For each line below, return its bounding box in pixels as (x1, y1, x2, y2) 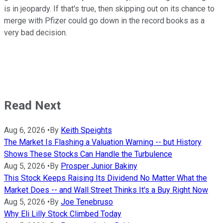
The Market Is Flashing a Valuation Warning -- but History (4, 137, 202, 147)
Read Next (4, 99, 61, 113)
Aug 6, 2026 (4, 125, 45, 135)
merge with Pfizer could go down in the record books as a (4, 16, 205, 26)
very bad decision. (4, 28, 67, 38)
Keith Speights (61, 125, 112, 135)
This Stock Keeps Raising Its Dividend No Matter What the (4, 173, 207, 183)
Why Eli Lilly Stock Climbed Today (4, 209, 121, 219)
